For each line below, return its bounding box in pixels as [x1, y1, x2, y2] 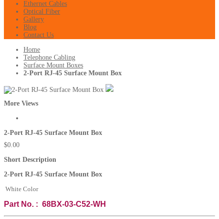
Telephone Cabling [23, 54, 75, 61]
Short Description [4, 155, 56, 163]
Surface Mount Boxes [23, 62, 83, 69]
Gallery [23, 16, 44, 23]
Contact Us [23, 31, 54, 39]
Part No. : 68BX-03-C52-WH [4, 199, 106, 208]
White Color [4, 185, 38, 193]
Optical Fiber [23, 8, 60, 15]
